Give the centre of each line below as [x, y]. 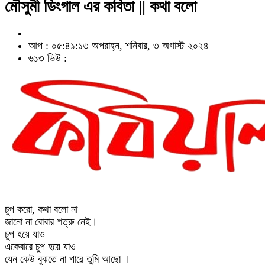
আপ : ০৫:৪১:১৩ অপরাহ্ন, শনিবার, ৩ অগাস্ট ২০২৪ [119, 46]
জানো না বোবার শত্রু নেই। [51, 222]
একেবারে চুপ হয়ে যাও [40, 247]
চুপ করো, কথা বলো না [41, 209]
